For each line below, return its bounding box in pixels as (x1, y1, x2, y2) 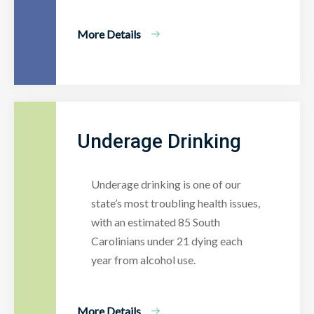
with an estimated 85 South (91, 214, 220, 228)
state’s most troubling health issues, (91, 196, 260, 210)
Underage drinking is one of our (91, 177, 241, 191)
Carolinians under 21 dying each (91, 233, 243, 247)
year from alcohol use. (91, 252, 196, 266)
